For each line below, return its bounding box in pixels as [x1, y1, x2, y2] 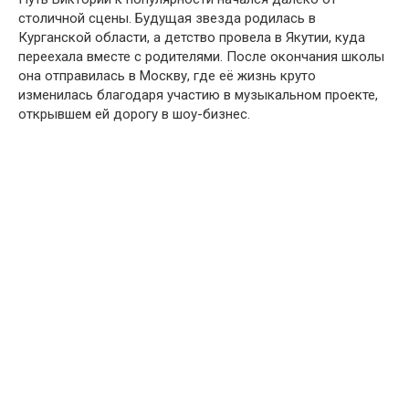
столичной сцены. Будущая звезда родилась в [18, 10, 316, 27]
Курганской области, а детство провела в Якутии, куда [18, 29, 365, 47]
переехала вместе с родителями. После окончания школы [18, 48, 384, 66]
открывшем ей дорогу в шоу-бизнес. [18, 106, 250, 123]
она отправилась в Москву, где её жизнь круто [18, 68, 316, 85]
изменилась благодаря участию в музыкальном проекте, [18, 87, 378, 104]
